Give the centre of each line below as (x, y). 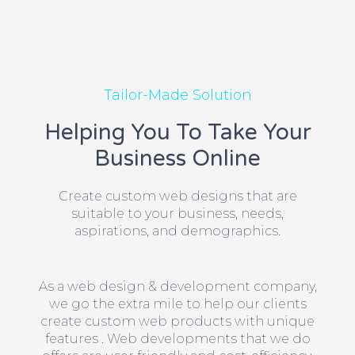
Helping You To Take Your (177, 132)
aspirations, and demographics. (177, 231)
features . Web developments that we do (177, 338)
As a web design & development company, (177, 286)
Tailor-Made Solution (177, 95)
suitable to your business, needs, (177, 213)
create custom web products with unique (177, 321)
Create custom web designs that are (177, 196)
